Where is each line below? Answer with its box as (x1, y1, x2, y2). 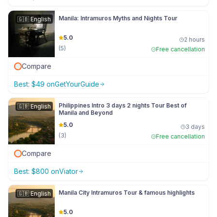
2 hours (184, 36, 205, 43)
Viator (59, 167, 78, 175)
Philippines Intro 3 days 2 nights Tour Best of (59, 102, 186, 109)
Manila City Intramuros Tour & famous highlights (59, 189, 195, 196)
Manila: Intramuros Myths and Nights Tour (59, 15, 177, 22)
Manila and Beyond (59, 109, 113, 116)
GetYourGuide (55, 80, 99, 88)
